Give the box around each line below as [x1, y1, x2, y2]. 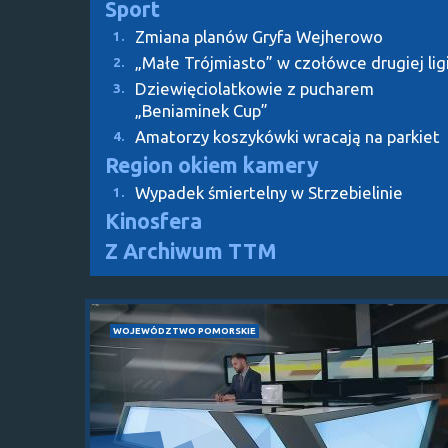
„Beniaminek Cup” [135, 100, 268, 120]
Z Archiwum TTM [105, 238, 277, 263]
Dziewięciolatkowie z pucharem [135, 78, 374, 98]
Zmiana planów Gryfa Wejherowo [135, 26, 383, 46]
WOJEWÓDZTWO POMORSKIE [113, 324, 256, 336]
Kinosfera [105, 208, 202, 233]
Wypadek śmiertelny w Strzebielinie [135, 182, 403, 202]
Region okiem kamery [105, 152, 319, 177]
